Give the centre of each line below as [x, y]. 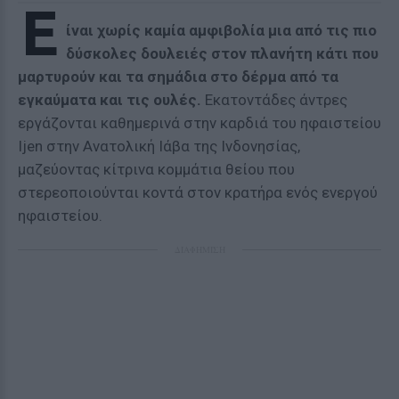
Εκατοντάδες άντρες [274, 100]
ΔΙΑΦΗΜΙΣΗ [199, 249]
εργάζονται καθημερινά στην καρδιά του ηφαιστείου [199, 123]
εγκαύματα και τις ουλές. [110, 100]
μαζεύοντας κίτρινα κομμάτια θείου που [156, 169]
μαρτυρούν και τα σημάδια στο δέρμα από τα [178, 77]
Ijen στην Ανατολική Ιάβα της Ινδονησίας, [159, 146]
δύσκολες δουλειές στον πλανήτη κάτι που [222, 53]
